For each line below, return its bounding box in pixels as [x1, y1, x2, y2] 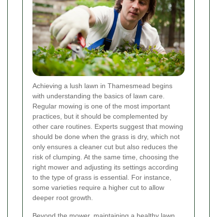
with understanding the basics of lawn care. [32, 92, 165, 100]
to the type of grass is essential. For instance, [32, 173, 171, 182]
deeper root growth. [32, 194, 93, 202]
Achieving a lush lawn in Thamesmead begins [32, 82, 172, 90]
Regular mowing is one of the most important [32, 102, 170, 110]
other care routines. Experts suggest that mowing [32, 123, 183, 131]
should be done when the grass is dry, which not [32, 133, 180, 141]
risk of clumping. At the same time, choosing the [32, 153, 179, 161]
